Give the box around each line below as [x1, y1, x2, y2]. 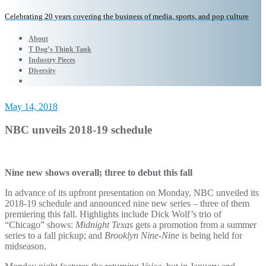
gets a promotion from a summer [133, 220, 256, 230]
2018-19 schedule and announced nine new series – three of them [5, 198, 249, 209]
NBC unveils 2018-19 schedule [5, 123, 152, 136]
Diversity [28, 66, 56, 75]
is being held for [179, 230, 242, 241]
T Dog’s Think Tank [28, 45, 91, 53]
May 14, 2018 [5, 102, 58, 112]
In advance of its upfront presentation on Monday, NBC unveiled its [5, 188, 259, 198]
